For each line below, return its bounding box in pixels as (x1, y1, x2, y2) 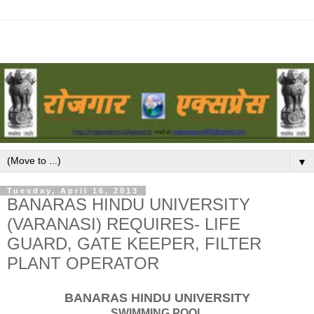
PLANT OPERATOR (7, 254, 159, 273)
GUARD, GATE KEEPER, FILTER (7, 234, 261, 254)
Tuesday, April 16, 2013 (7, 186, 139, 196)
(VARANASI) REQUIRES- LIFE (7, 214, 240, 234)
